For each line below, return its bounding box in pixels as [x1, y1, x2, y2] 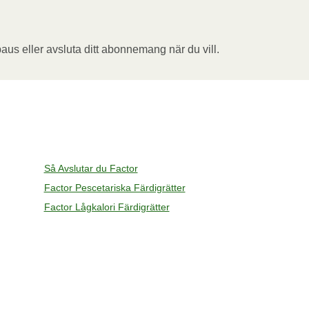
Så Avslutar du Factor [43, 163, 138, 174]
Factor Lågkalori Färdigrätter [43, 201, 170, 212]
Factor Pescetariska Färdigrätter [43, 182, 186, 193]
